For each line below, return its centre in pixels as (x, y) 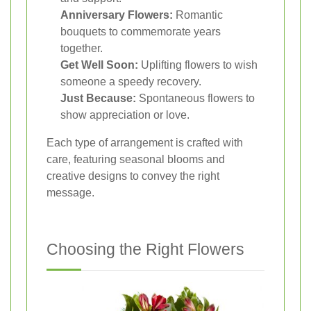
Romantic (198, 15)
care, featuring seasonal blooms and (136, 159)
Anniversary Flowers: (117, 15)
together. (82, 48)
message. (70, 192)
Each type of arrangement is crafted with (145, 142)
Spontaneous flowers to (195, 98)
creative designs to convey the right (133, 176)
